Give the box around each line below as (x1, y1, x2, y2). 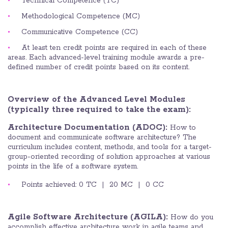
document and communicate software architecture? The (8, 133, 196, 142)
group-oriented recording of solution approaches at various (8, 152, 210, 162)
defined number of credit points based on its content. (8, 63, 189, 72)
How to (167, 123, 196, 133)
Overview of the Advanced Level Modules (8, 94, 185, 105)
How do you (168, 213, 213, 222)
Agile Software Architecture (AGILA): (8, 212, 168, 223)
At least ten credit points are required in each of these (21, 43, 207, 53)
